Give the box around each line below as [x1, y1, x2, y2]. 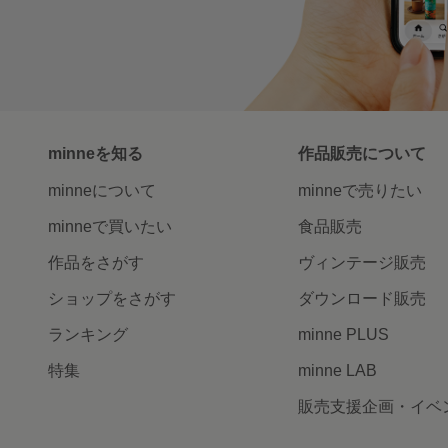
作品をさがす [48, 254, 144, 272]
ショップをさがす [48, 290, 176, 308]
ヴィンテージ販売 [297, 254, 426, 272]
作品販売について [297, 145, 426, 163]
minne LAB [297, 362, 377, 380]
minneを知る [48, 145, 143, 163]
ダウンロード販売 [297, 290, 426, 308]
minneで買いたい [48, 218, 172, 236]
